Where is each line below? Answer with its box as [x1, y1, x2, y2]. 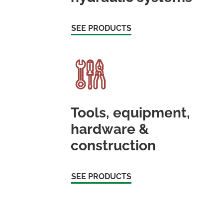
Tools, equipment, [71, 104, 191, 121]
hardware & [71, 120, 149, 137]
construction [71, 137, 156, 154]
